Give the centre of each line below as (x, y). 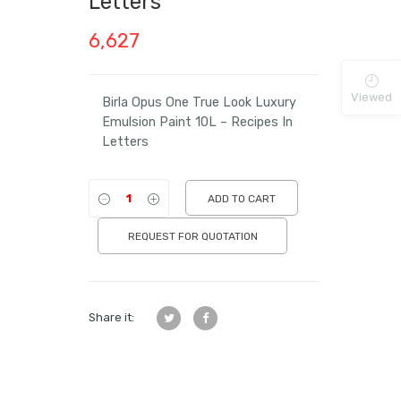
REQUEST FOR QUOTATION (192, 236)
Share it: (112, 317)
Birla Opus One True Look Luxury (200, 102)
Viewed (371, 97)
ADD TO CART (242, 199)
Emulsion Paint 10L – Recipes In (198, 122)
